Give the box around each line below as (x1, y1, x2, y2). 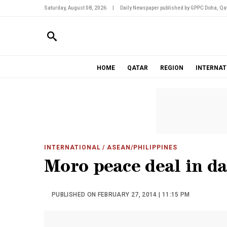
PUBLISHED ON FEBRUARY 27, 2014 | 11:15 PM (52, 191, 190, 198)
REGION (160, 64, 183, 71)
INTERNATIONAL (44, 144, 101, 151)
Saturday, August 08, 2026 (44, 5, 106, 11)
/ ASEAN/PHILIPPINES (100, 144, 177, 151)
